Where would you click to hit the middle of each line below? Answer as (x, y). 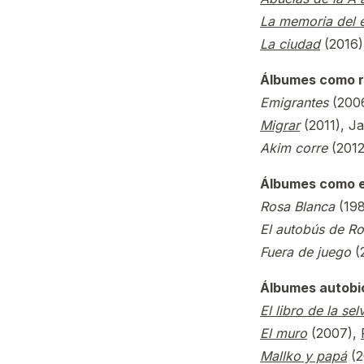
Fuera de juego (305, 252)
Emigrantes (294, 102)
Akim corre (294, 148)
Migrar (280, 125)
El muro (284, 333)
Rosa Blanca (297, 206)
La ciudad (290, 44)
